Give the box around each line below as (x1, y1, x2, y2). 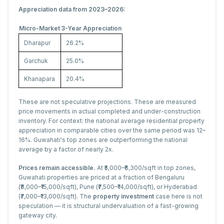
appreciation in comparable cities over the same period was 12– (18, 126, 205, 134)
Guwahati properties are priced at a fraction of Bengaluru (18, 173, 184, 181)
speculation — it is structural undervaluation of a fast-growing (18, 202, 198, 210)
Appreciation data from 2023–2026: (18, 5, 125, 13)
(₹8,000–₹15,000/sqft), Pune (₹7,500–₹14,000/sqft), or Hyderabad (18, 183, 197, 191)
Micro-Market (19, 24, 60, 32)
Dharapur (24, 39, 50, 47)
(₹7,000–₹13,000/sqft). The (18, 192, 93, 200)
